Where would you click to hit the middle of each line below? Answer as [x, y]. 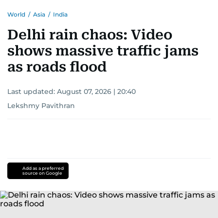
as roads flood [57, 67]
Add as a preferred [43, 168]
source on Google [42, 173]
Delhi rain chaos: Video [90, 35]
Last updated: [32, 91]
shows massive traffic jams [103, 51]
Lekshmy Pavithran [41, 106]
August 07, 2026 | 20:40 [96, 91]
